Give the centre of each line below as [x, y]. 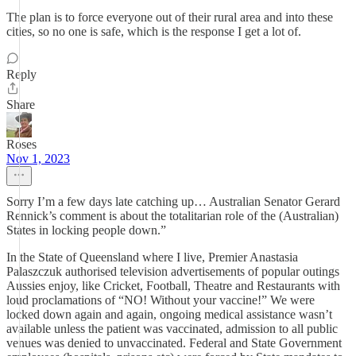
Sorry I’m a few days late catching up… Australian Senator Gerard [173, 201]
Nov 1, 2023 [38, 159]
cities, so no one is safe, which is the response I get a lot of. [154, 31]
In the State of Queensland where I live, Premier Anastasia [152, 257]
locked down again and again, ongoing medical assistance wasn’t [169, 314]
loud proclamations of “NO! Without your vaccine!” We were [161, 300]
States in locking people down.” [86, 230]
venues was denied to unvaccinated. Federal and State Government [174, 343]
